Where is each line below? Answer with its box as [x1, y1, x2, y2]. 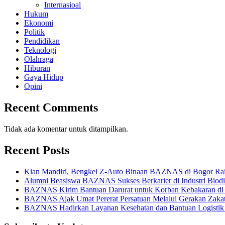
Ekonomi [24, 19, 53, 27]
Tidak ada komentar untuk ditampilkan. [4, 124, 128, 133]
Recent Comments [4, 100, 98, 114]
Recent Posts [4, 143, 69, 157]
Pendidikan [24, 37, 60, 45]
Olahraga [24, 55, 53, 63]
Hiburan [24, 64, 50, 72]
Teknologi [24, 46, 56, 54]
